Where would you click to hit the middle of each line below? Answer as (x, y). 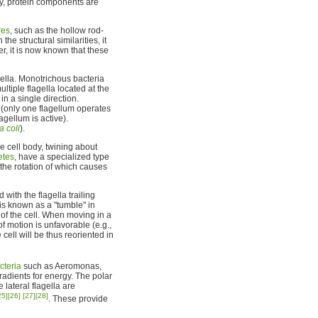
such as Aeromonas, (61, 266)
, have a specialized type (62, 157)
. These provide (78, 299)
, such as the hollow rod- (57, 31)
